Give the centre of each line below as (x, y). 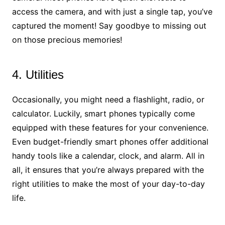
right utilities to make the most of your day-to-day (108, 184)
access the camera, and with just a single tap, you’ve (112, 11)
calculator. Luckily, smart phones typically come (103, 113)
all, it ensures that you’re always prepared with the (108, 170)
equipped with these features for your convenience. (110, 127)
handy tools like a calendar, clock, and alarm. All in (108, 155)
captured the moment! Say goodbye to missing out (109, 25)
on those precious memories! (67, 39)
